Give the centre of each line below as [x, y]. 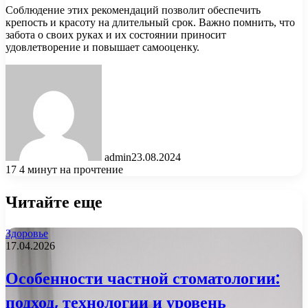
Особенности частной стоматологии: [143, 278]
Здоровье [27, 234]
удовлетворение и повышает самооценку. [102, 47]
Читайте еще [54, 202]
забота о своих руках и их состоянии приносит [116, 35]
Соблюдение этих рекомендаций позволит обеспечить [133, 10]
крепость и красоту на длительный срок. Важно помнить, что [150, 23]
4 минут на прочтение [71, 170]
